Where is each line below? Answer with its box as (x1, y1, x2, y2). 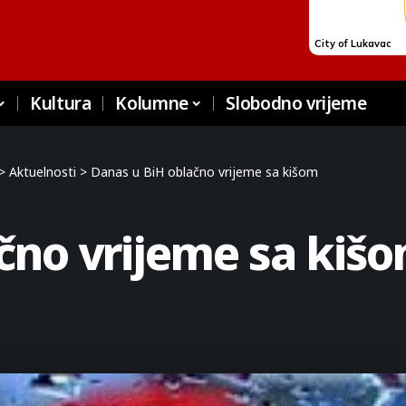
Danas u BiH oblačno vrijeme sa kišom (91, 163, 318, 180)
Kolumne (115, 92, 188, 115)
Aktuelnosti (9, 163, 76, 180)
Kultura (30, 92, 92, 115)
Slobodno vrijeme (226, 92, 367, 115)
